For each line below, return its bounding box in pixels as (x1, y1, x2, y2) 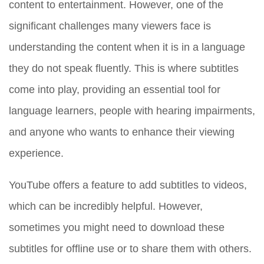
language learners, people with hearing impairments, (9, 104, 255, 117)
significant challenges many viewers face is (9, 19, 211, 32)
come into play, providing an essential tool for (9, 83, 220, 96)
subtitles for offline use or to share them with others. (9, 242, 252, 255)
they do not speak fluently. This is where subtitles (9, 62, 239, 75)
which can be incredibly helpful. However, (9, 200, 203, 213)
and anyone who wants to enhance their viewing (9, 126, 235, 138)
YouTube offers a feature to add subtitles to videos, (9, 179, 247, 192)
